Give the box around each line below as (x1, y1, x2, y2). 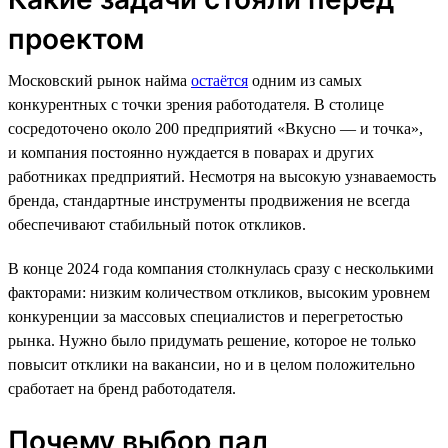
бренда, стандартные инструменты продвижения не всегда (8, 191, 410, 209)
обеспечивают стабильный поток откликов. (8, 215, 306, 233)
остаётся (191, 71, 248, 89)
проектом (8, 21, 144, 56)
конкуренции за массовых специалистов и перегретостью (8, 307, 403, 325)
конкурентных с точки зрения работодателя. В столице (8, 95, 384, 113)
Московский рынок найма (8, 71, 191, 89)
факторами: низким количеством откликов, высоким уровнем (8, 283, 430, 301)
